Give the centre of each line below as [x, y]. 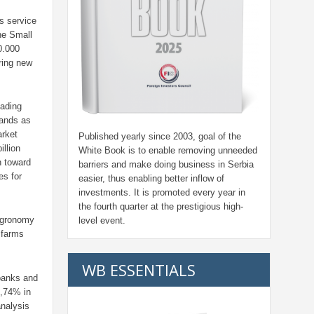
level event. [102, 221]
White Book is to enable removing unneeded [168, 151]
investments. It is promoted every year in [162, 193]
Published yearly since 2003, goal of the [160, 137]
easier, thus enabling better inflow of [151, 179]
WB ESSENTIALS [139, 270]
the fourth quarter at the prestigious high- [161, 207]
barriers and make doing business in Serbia [166, 165]
